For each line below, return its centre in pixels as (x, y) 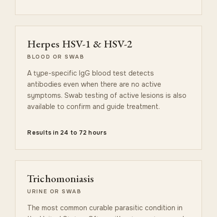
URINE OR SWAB (54, 191)
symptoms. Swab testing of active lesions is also (107, 95)
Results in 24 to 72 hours (67, 132)
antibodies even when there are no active (94, 84)
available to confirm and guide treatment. (94, 106)
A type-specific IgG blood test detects (91, 73)
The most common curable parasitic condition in (105, 208)
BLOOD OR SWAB (56, 56)
